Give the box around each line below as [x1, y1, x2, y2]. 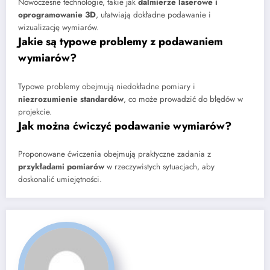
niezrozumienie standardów [18, 93, 124, 105]
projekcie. [18, 105, 52, 118]
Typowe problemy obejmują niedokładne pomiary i [18, 80, 195, 92]
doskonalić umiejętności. [18, 174, 102, 186]
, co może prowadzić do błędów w [124, 93, 243, 105]
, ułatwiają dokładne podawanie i [96, 9, 211, 21]
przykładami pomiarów [18, 161, 104, 173]
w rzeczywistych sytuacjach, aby [104, 161, 215, 173]
